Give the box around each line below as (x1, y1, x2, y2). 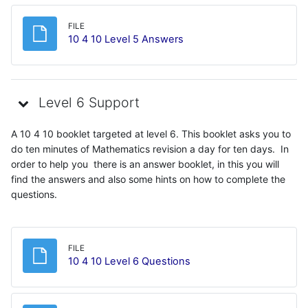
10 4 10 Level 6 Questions (68, 254, 190, 267)
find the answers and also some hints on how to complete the (11, 173, 285, 185)
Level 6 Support (38, 94, 140, 111)
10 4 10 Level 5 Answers (68, 32, 184, 45)
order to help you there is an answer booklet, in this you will (11, 157, 279, 170)
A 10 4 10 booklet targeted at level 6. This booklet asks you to (11, 127, 291, 140)
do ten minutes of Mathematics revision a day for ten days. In (11, 142, 289, 155)
